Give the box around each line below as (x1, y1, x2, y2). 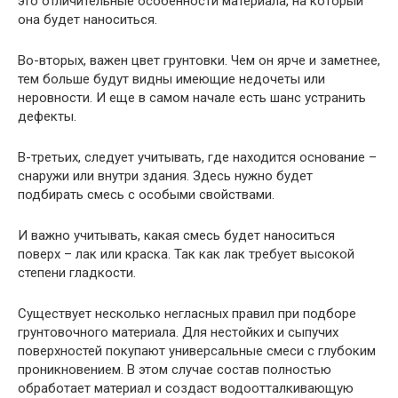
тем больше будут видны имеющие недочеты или (18, 70, 325, 87)
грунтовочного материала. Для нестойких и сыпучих (18, 323, 338, 340)
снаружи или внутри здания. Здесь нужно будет (18, 167, 313, 184)
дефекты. (18, 107, 76, 124)
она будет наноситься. (18, 11, 157, 28)
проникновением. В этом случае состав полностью (18, 361, 331, 378)
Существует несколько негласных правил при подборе (18, 305, 356, 322)
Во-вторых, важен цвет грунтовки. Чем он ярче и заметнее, (18, 52, 380, 68)
